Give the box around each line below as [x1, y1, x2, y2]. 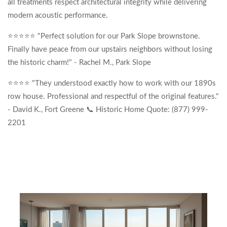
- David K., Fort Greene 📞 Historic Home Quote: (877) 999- [8, 106, 208, 113]
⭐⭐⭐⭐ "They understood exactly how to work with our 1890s [8, 80, 216, 87]
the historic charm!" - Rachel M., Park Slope [8, 59, 151, 66]
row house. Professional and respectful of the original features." [8, 93, 219, 100]
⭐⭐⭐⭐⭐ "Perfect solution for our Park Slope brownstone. [8, 32, 200, 40]
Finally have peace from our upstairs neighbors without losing [8, 46, 212, 53]
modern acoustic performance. [8, 12, 110, 19]
